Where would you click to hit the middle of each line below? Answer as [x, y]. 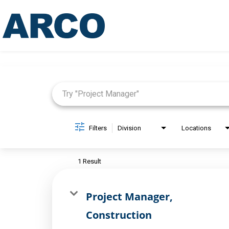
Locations [196, 128]
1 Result [89, 161]
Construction [119, 215]
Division [129, 128]
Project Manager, [129, 196]
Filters [98, 128]
